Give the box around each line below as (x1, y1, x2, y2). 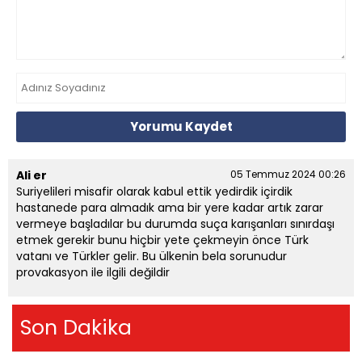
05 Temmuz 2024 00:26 (230, 166, 346, 181)
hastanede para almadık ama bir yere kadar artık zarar (16, 199, 323, 216)
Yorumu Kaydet (129, 118, 233, 136)
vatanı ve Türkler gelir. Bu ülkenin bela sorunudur (16, 247, 287, 264)
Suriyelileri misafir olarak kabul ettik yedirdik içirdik (16, 183, 293, 200)
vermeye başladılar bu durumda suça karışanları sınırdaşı (16, 215, 335, 232)
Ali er (16, 166, 47, 183)
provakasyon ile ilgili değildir (16, 263, 170, 280)
